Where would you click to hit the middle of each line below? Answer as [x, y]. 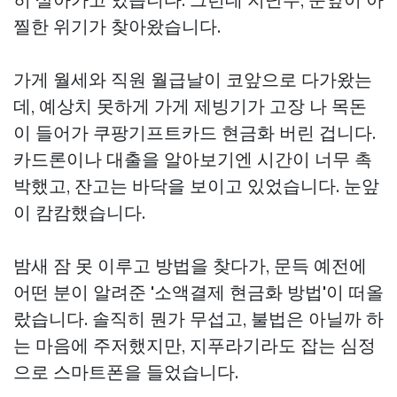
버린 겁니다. [325, 132]
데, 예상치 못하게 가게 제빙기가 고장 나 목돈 [190, 106]
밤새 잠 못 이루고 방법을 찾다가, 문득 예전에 [190, 265]
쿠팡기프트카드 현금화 [184, 132]
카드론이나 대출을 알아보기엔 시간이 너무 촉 [193, 159]
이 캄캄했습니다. [79, 212]
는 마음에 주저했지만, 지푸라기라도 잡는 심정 [195, 345]
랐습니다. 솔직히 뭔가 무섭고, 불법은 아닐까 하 [198, 319]
